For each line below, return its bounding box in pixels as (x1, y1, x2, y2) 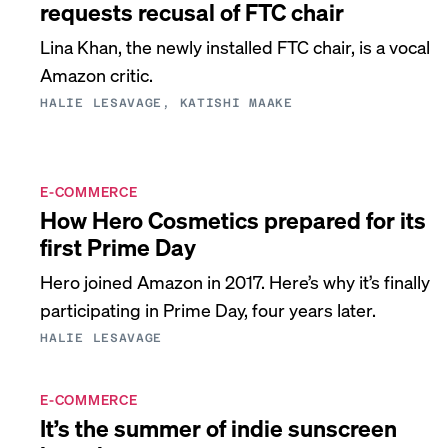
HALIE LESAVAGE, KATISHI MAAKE (40, 96, 293, 110)
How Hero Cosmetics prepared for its (40, 205, 427, 234)
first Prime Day (40, 232, 197, 261)
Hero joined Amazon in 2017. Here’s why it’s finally (40, 270, 431, 293)
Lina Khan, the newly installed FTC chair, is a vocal (40, 35, 431, 58)
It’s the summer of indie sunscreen (40, 413, 398, 442)
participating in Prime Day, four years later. (40, 298, 377, 321)
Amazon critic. (40, 63, 154, 86)
